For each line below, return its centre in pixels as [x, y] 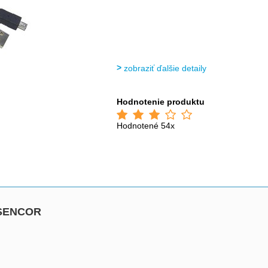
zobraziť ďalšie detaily [165, 68]
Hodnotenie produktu [161, 102]
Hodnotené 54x [146, 126]
